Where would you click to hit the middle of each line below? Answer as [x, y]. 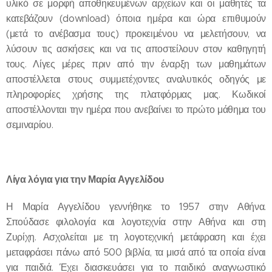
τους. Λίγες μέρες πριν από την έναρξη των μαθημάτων [136, 64]
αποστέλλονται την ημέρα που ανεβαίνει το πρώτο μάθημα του [136, 109]
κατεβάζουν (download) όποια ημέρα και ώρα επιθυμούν [136, 18]
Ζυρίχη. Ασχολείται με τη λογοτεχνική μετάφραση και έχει [136, 237]
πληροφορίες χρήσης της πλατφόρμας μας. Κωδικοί [136, 94]
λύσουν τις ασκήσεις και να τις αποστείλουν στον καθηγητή [136, 49]
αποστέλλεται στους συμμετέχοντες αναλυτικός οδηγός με [136, 79]
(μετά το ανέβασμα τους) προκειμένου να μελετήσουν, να [136, 33]
